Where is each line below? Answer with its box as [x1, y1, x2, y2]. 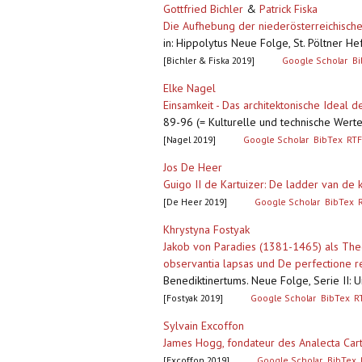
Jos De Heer [163, 160, 222, 175]
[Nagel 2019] [163, 133, 216, 146]
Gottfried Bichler [163, 2, 243, 17]
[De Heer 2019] [163, 196, 227, 208]
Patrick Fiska [259, 2, 318, 17]
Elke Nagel [163, 81, 216, 96]
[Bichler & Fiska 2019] [163, 54, 255, 67]
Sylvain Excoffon [163, 318, 244, 334]
